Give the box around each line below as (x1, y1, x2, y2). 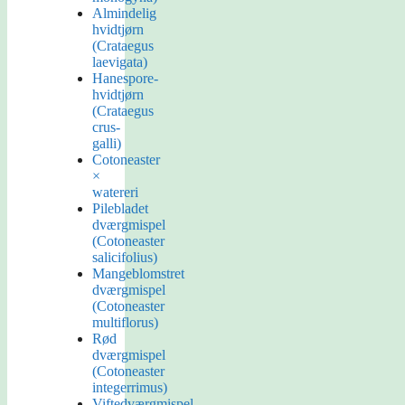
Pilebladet (92, 201, 148, 217)
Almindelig (92, 5, 156, 22)
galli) (92, 136, 121, 152)
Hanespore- (92, 71, 158, 87)
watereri (92, 184, 138, 201)
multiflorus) (92, 315, 158, 331)
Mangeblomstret (92, 266, 184, 282)
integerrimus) (92, 380, 167, 396)
